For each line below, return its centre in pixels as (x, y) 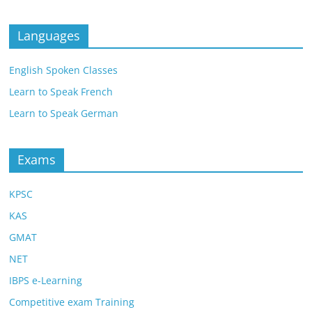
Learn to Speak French (61, 92)
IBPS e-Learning (46, 281)
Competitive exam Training (72, 302)
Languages (49, 36)
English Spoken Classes (64, 70)
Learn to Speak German (64, 114)
